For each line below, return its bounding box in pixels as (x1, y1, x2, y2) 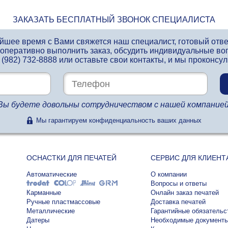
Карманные (26, 189, 61, 196)
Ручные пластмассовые (26, 198, 100, 206)
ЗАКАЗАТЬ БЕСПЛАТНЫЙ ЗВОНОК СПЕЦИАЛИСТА (13, 15, 215, 24)
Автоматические (26, 170, 77, 178)
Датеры (26, 216, 49, 224)
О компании (150, 170, 187, 178)
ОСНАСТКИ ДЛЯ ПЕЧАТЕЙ (26, 154, 117, 162)
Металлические (26, 207, 75, 215)
